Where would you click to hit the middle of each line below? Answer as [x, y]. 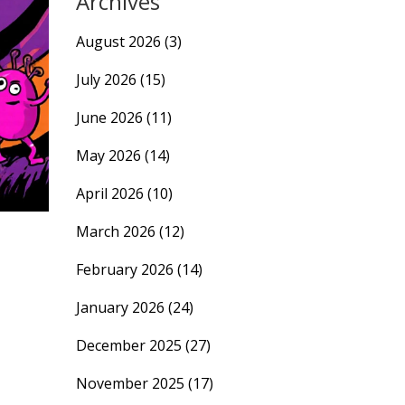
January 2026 [122, 307]
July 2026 [108, 80]
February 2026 [126, 269]
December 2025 [130, 345]
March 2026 [117, 231]
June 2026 [111, 118]
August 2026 [120, 42]
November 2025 [132, 383]
